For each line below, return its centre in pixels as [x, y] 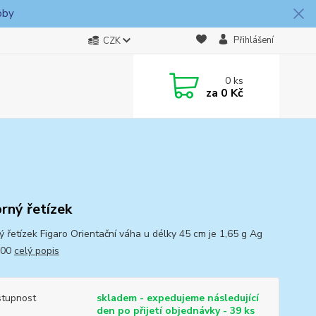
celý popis [36, 251]
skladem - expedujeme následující [177, 298]
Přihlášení [253, 40]
